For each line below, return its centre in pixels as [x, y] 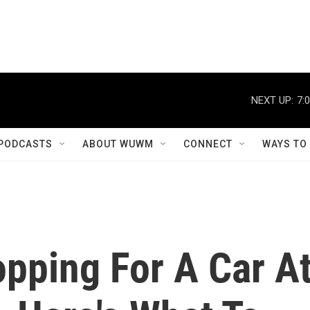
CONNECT [208, 144]
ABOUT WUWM [118, 144]
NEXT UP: [272, 100]
